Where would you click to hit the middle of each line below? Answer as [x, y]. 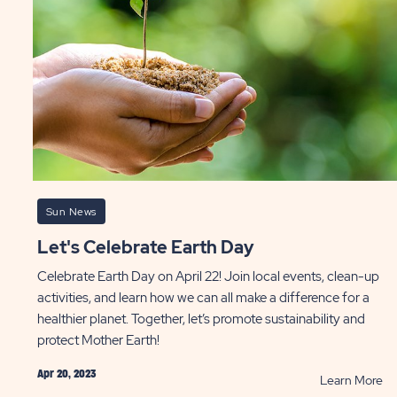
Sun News [71, 212]
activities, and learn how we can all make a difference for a [203, 298]
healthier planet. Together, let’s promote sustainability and [201, 319]
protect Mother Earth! [98, 340]
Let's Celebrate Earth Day [151, 247]
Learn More [351, 380]
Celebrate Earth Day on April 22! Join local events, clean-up [208, 276]
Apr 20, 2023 [66, 374]
